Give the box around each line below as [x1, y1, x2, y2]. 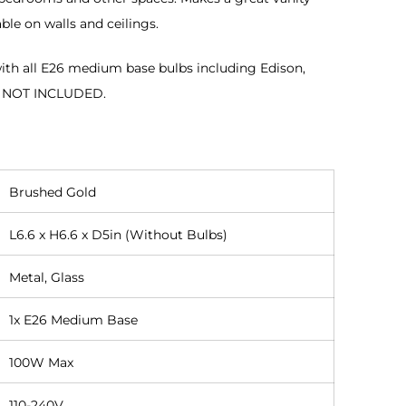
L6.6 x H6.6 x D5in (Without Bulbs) [8, 227, 227, 244]
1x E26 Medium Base [8, 312, 138, 329]
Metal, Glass [8, 269, 84, 286]
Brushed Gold [8, 184, 96, 201]
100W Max [8, 354, 73, 372]
